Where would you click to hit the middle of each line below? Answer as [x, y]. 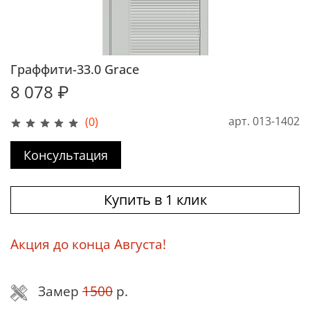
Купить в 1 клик [155, 200]
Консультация [66, 155]
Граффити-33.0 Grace [75, 69]
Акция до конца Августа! [88, 244]
